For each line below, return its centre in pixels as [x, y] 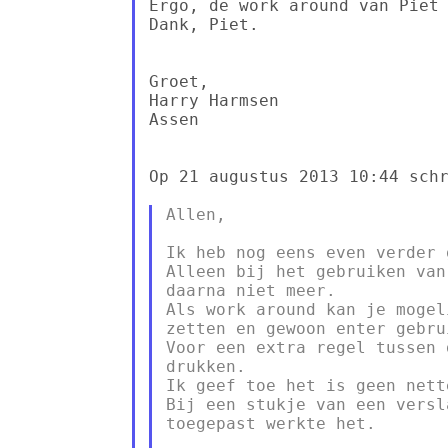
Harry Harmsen [213, 100]
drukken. [205, 366]
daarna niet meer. [250, 290]
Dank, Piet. [203, 24]
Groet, [178, 81]
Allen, [195, 214]
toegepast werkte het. [270, 423]
